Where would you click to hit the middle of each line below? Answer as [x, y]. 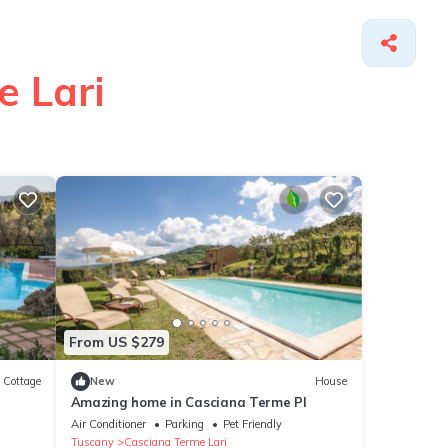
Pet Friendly [252, 423]
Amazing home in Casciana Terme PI [188, 401]
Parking [184, 423]
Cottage [21, 381]
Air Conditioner [108, 423]
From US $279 [116, 342]
